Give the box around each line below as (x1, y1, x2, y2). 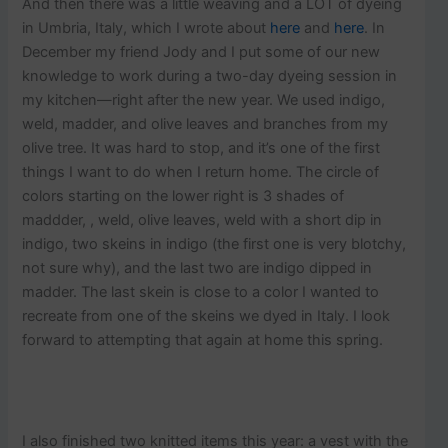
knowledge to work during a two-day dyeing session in (22, 67, 398, 86)
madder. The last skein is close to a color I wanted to (22, 283, 380, 302)
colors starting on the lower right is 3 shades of (22, 187, 345, 206)
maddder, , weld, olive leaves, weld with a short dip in (22, 211, 383, 230)
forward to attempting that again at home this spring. (22, 331, 384, 350)
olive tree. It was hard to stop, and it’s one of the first (22, 139, 381, 158)
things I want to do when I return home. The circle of (22, 163, 380, 182)
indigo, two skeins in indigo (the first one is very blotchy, (22, 235, 407, 254)
